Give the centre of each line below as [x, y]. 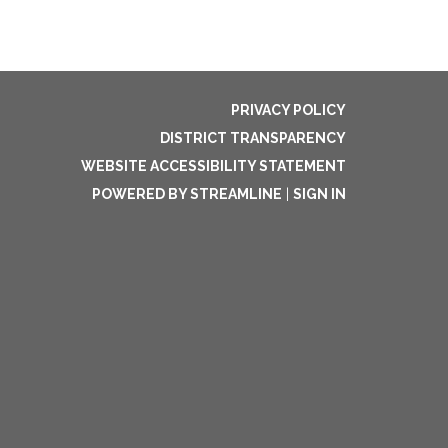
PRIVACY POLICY [288, 110]
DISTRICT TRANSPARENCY [253, 138]
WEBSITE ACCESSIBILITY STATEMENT [213, 166]
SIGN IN [319, 194]
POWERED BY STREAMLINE [187, 194]
